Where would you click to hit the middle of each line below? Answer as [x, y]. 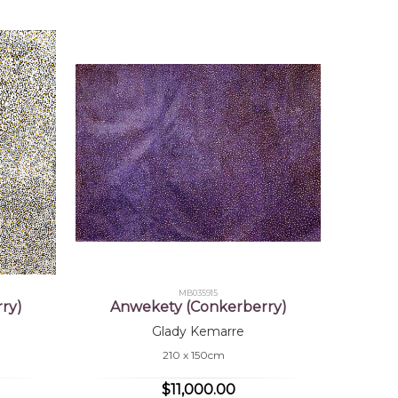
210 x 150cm [193, 355]
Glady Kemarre [199, 332]
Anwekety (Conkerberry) [198, 307]
